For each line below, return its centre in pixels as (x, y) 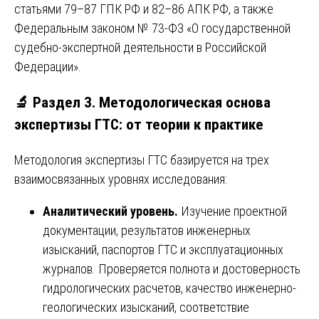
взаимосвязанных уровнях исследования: (121, 179)
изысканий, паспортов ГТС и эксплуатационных (163, 250)
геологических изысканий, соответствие (146, 308)
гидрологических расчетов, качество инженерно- (169, 288)
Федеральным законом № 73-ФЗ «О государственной (152, 28)
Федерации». (48, 67)
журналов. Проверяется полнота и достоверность (172, 269)
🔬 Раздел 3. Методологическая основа (142, 103)
